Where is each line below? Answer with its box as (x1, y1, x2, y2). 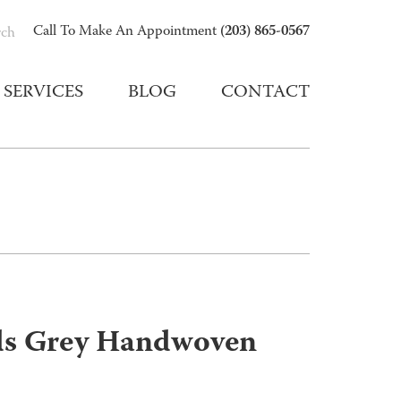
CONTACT (221, 80, 310, 107)
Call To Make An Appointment (33, 21, 220, 43)
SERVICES (4, 80, 83, 107)
